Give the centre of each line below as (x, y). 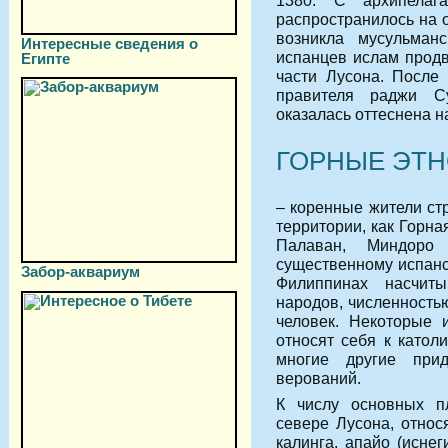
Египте (45, 58)
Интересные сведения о (109, 43)
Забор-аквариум (80, 271)
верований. (318, 378)
